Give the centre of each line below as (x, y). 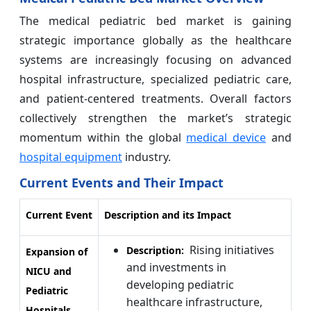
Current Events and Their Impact (121, 182)
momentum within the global (103, 137)
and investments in (176, 267)
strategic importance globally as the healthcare (155, 40)
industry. (146, 157)
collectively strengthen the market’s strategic (155, 118)
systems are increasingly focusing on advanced (155, 59)
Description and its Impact (168, 215)
